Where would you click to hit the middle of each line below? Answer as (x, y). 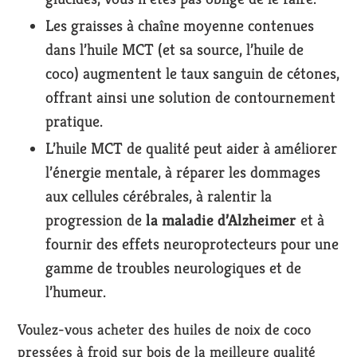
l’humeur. (76, 292)
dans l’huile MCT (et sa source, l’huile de (175, 49)
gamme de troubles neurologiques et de (173, 268)
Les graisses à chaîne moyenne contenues (180, 25)
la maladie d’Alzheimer (221, 220)
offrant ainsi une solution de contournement (190, 97)
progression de (96, 220)
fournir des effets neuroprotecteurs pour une (192, 244)
